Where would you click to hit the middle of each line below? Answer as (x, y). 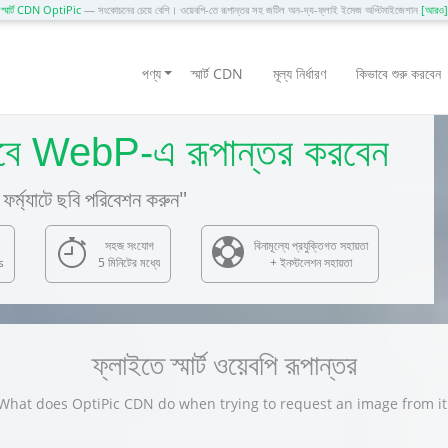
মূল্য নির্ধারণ (299, 73)
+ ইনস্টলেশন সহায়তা (311, 262)
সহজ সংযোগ (129, 245)
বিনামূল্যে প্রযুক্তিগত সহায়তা (311, 245)
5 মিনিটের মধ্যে (129, 262)
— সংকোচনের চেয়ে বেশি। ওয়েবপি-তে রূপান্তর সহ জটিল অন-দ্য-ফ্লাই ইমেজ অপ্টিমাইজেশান (250, 9)
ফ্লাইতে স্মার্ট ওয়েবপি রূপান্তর (224, 364)
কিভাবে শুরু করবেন (398, 73)
